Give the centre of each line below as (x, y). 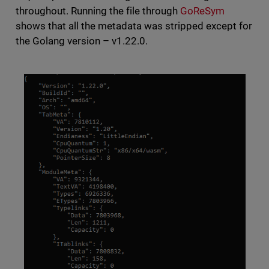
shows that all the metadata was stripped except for (134, 26)
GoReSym (203, 11)
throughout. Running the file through (98, 11)
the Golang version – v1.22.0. (83, 41)
